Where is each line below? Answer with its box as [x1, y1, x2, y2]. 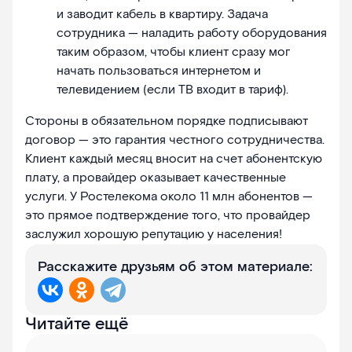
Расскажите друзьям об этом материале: [38, 258, 313, 277]
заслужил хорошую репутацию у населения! [25, 226, 282, 244]
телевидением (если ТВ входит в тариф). [57, 82, 288, 99]
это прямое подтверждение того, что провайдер [25, 207, 310, 225]
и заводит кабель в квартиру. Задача [57, 6, 268, 24]
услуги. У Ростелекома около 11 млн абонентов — [25, 189, 313, 206]
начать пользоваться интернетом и [57, 63, 261, 80]
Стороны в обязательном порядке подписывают [25, 113, 308, 130]
